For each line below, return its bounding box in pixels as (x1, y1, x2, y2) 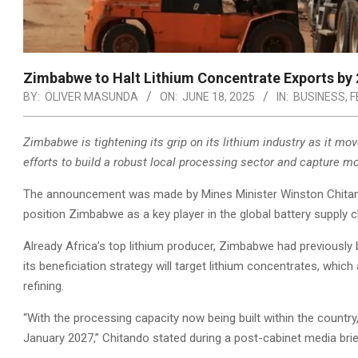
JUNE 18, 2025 (182, 90, 255, 104)
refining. (23, 279, 64, 294)
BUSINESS (293, 90, 345, 104)
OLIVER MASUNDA (45, 90, 138, 104)
